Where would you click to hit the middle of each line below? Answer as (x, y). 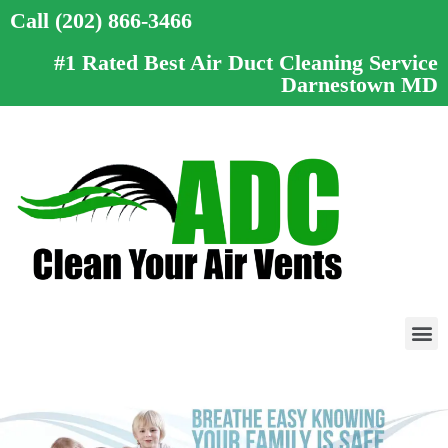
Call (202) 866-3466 (101, 20)
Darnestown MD (359, 84)
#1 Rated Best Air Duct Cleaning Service (246, 62)
